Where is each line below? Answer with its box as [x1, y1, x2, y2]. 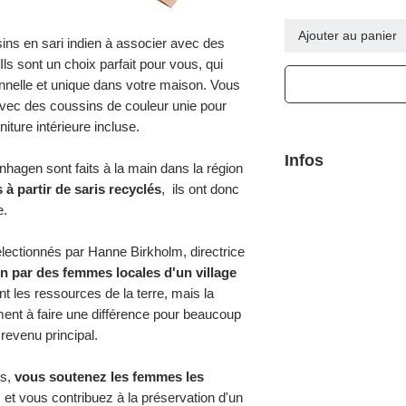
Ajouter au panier [298, 28, 397, 43]
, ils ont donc [161, 180, 239, 197]
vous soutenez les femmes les [14, 368, 204, 384]
